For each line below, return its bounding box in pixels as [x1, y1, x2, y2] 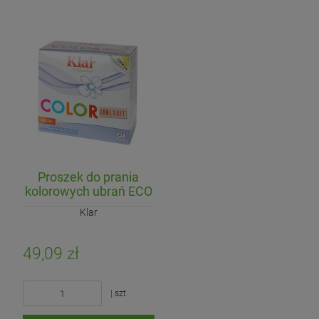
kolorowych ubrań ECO [24, 184, 152, 199]
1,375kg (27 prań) [38, 198, 138, 214]
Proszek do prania [38, 169, 140, 185]
